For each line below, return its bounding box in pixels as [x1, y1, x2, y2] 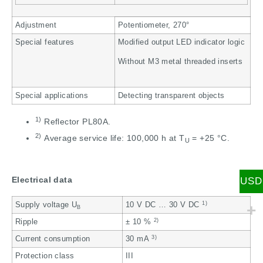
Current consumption [15, 235, 90, 244]
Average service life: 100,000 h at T [41, 133, 185, 143]
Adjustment [15, 21, 56, 30]
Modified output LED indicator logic [118, 38, 245, 47]
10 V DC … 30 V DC [126, 201, 203, 210]
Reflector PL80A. [41, 117, 111, 127]
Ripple [15, 218, 38, 227]
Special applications [15, 92, 88, 100]
